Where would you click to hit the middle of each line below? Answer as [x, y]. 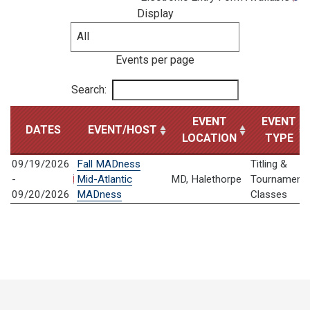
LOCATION [209, 138]
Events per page [155, 60]
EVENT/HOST [122, 130]
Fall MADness [109, 164]
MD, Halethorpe [207, 180]
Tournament [279, 180]
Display [155, 13]
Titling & [269, 164]
